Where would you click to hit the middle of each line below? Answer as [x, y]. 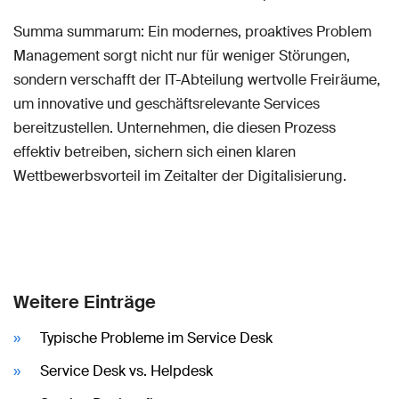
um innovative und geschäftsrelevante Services [167, 104]
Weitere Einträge [85, 302]
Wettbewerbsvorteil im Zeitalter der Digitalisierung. [180, 176]
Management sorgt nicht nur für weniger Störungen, [182, 56]
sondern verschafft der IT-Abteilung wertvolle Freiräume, [197, 80]
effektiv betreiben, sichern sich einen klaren [155, 152]
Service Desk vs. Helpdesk [126, 371]
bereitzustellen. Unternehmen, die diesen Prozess [175, 128]
